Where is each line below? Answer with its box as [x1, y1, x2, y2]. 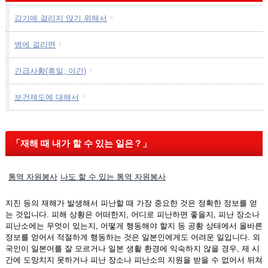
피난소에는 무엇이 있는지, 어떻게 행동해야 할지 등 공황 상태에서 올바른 [5, 221, 263, 230]
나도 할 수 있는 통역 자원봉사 [60, 172, 166, 181]
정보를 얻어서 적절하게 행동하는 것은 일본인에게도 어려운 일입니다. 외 [5, 233, 260, 242]
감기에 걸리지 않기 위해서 [14, 14, 107, 23]
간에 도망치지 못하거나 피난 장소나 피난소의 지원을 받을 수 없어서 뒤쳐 [5, 255, 263, 264]
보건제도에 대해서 [14, 93, 79, 102]
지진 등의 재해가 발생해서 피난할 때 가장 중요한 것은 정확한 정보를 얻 [5, 199, 257, 208]
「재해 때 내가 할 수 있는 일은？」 [11, 138, 151, 148]
